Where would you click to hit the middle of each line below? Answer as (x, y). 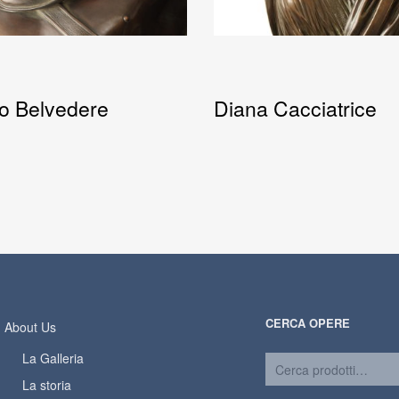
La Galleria (53, 358)
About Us (30, 327)
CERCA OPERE (307, 323)
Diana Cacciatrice (295, 109)
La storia (47, 385)
